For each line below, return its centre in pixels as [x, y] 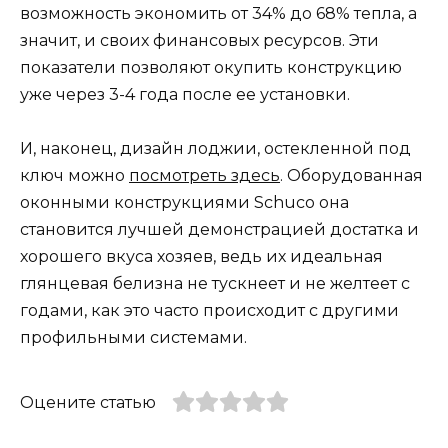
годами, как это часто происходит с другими [209, 310]
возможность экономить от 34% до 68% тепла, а [218, 13]
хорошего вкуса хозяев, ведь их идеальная [201, 256]
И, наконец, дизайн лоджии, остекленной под [215, 148]
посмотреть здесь [204, 175]
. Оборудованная [351, 175]
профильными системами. [133, 337]
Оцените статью [88, 402]
